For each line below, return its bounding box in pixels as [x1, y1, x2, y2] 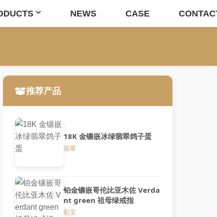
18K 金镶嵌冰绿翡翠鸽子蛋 [63, 131, 152, 141]
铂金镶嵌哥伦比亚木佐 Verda [63, 185, 160, 195]
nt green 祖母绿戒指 [63, 195, 134, 205]
